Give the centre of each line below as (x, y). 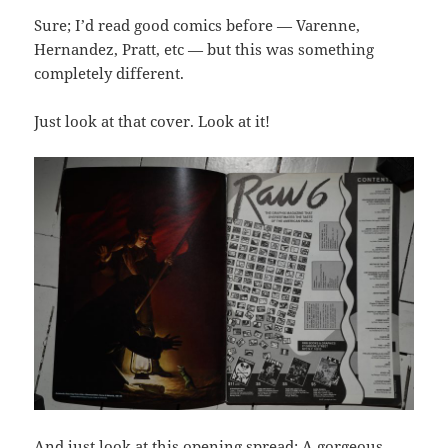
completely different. (109, 73)
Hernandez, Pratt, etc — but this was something (204, 49)
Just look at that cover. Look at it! (152, 121)
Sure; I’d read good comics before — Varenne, (197, 25)
